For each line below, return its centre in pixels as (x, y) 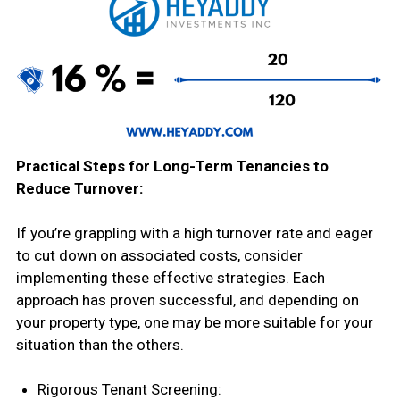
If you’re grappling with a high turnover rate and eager (194, 233)
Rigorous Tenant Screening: (129, 389)
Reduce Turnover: (79, 188)
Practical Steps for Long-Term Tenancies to (172, 166)
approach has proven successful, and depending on (187, 300)
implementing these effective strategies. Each (170, 278)
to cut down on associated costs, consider (159, 255)
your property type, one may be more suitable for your (194, 322)
